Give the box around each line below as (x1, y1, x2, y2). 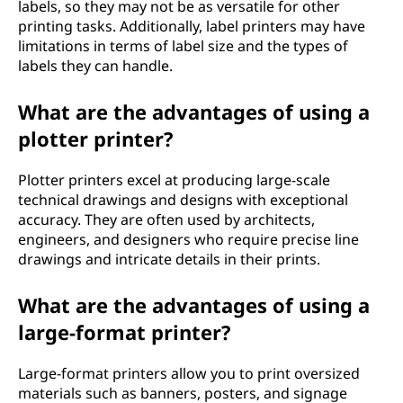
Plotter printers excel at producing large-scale (18, 170, 330, 190)
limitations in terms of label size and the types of (18, 36, 348, 56)
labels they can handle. (18, 56, 173, 76)
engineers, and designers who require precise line (18, 229, 359, 249)
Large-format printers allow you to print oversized (18, 363, 360, 383)
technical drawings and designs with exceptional (18, 190, 348, 210)
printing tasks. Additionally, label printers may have (18, 16, 365, 36)
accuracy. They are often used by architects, (18, 210, 315, 229)
